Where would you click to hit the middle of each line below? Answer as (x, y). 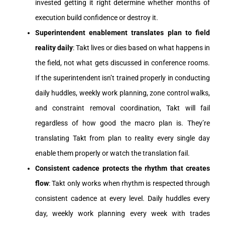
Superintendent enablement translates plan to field (123, 32)
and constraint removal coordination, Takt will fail (123, 108)
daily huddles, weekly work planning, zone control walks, (123, 93)
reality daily (54, 47)
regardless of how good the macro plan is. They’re (123, 123)
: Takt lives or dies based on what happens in (141, 47)
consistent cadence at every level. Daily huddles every (123, 198)
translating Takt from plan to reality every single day (123, 138)
